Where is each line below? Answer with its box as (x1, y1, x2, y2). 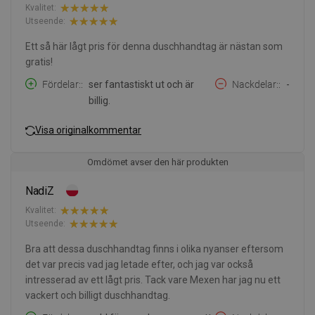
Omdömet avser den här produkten (86, 156, 229, 167)
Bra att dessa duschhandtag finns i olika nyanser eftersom (25, 243, 283, 255)
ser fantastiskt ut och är (89, 78, 194, 90)
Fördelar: (42, 78, 81, 90)
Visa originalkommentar (35, 124, 141, 136)
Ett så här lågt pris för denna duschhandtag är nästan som (25, 40, 283, 52)
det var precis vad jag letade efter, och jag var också (25, 258, 253, 270)
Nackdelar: (232, 78, 278, 90)
